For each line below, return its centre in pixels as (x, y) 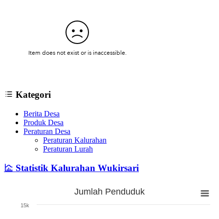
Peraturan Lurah (68, 149)
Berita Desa (42, 114)
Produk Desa (44, 123)
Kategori (32, 95)
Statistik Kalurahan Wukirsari (76, 168)
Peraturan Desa (47, 131)
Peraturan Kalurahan (75, 140)
